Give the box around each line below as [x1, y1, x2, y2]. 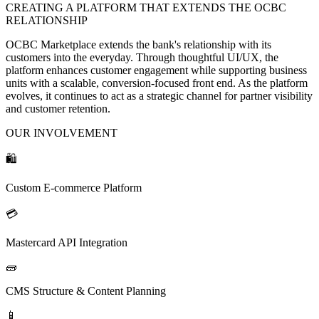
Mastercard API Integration [6, 236, 127, 249]
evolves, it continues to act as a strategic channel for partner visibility [6, 89, 313, 102]
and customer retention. [6, 102, 110, 115]
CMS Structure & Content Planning [6, 284, 166, 297]
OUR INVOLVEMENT [6, 126, 117, 139]
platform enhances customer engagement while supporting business [6, 63, 307, 76]
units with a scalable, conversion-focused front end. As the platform [6, 76, 308, 89]
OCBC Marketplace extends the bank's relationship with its [6, 38, 271, 51]
